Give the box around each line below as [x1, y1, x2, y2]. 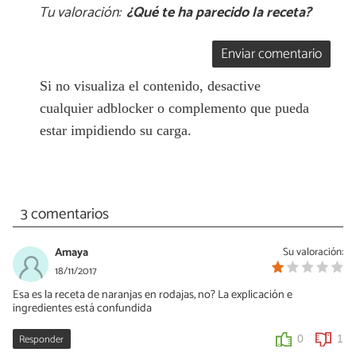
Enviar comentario [221, 43, 323, 67]
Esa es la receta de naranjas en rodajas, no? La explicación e [13, 284, 292, 304]
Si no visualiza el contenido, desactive [39, 78, 261, 95]
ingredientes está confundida [13, 298, 152, 318]
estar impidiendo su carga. [39, 122, 192, 139]
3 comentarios [20, 201, 109, 226]
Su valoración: [283, 242, 343, 261]
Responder [19, 331, 64, 348]
